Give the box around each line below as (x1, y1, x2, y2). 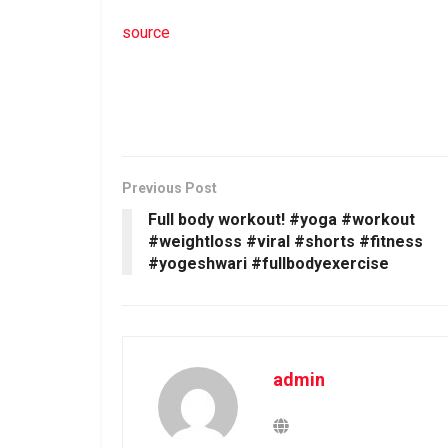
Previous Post (122, 179, 217, 196)
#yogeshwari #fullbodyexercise (148, 253, 389, 273)
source (122, 22, 170, 42)
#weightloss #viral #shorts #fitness (148, 231, 423, 251)
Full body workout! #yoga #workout (148, 209, 415, 229)
